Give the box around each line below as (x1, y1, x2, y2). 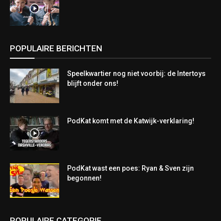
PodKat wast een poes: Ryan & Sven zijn (67, 164, 194, 172)
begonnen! (67, 174, 102, 182)
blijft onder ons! (67, 79, 118, 87)
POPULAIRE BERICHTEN (10, 43, 102, 53)
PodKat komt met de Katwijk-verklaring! (67, 117, 194, 125)
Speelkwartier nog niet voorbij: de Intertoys (67, 70, 206, 77)
